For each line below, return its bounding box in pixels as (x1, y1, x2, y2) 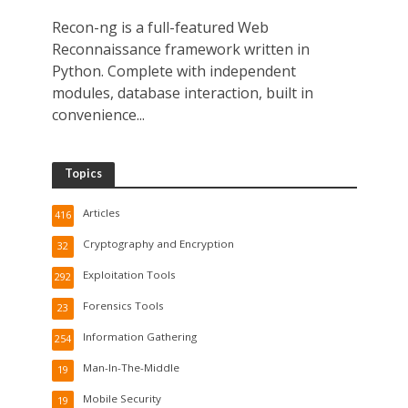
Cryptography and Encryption (82, 236, 234, 250)
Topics (64, 166, 102, 180)
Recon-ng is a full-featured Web (51, 16, 269, 37)
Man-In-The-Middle (82, 360, 179, 374)
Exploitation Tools (82, 267, 176, 281)
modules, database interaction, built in (51, 82, 313, 103)
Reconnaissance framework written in (51, 38, 310, 59)
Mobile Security (82, 391, 161, 405)
